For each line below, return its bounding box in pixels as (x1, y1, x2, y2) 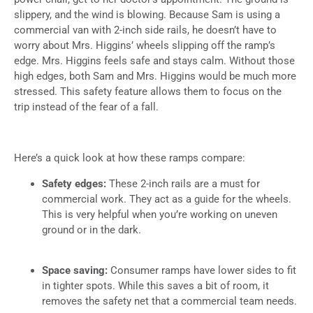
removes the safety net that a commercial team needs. (42, 294, 297, 307)
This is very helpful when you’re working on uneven (42, 208, 277, 221)
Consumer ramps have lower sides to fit (110, 263, 296, 277)
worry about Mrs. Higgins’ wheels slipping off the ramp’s (14, 39, 275, 52)
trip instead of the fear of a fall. (14, 101, 159, 114)
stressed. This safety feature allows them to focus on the (14, 85, 282, 99)
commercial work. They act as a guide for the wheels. (42, 192, 291, 205)
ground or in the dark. (42, 223, 141, 236)
